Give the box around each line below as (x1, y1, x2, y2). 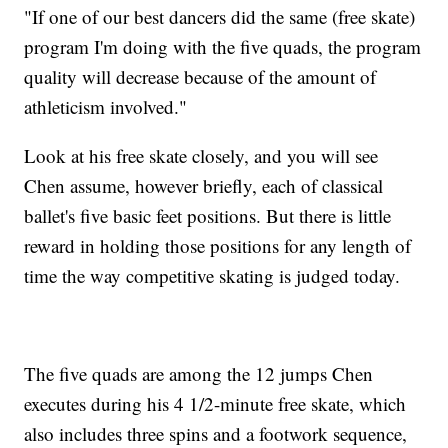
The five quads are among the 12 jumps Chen (24, 361, 374, 387)
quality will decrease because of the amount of (24, 64, 377, 90)
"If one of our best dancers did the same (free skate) (24, 4, 416, 30)
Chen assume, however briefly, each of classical (24, 173, 384, 199)
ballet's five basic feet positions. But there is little (24, 203, 392, 229)
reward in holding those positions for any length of (24, 233, 412, 259)
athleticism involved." (24, 94, 188, 120)
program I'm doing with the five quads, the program (24, 34, 422, 60)
